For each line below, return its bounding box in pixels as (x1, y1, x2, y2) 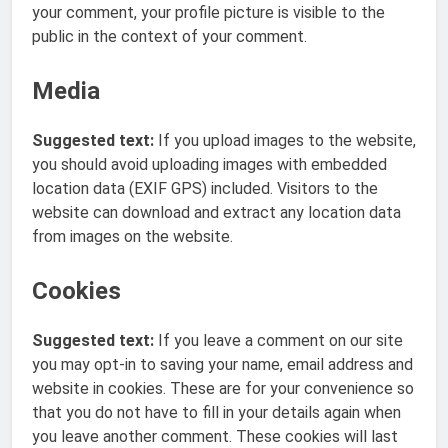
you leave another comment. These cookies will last (32, 426, 398, 446)
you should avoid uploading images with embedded (32, 154, 387, 174)
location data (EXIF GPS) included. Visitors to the (32, 178, 378, 198)
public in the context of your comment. (32, 26, 307, 46)
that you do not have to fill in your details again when (32, 402, 401, 422)
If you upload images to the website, (158, 130, 416, 150)
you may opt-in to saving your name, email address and (32, 354, 413, 374)
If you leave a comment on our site (158, 330, 403, 350)
